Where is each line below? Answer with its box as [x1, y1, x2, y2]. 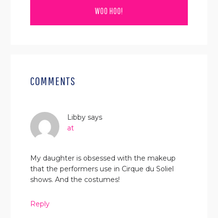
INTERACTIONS [10, 71, 80, 89]
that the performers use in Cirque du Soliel [30, 164, 174, 173]
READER [10, 54, 48, 71]
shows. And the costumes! [30, 175, 120, 184]
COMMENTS [30, 73, 76, 88]
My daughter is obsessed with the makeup [30, 153, 176, 163]
